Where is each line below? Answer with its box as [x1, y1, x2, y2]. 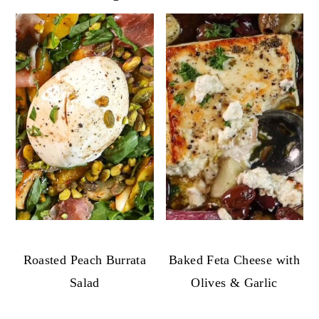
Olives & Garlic [191, 275, 278, 290]
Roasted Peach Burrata [23, 252, 147, 267]
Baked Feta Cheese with [169, 252, 300, 267]
